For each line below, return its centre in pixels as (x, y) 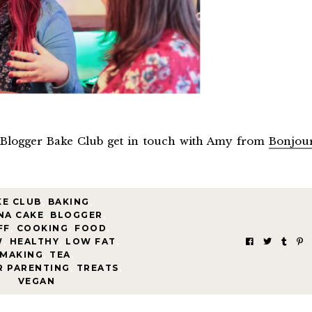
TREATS (97, 267)
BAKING (69, 201)
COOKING (42, 228)
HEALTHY (34, 241)
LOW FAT (91, 241)
